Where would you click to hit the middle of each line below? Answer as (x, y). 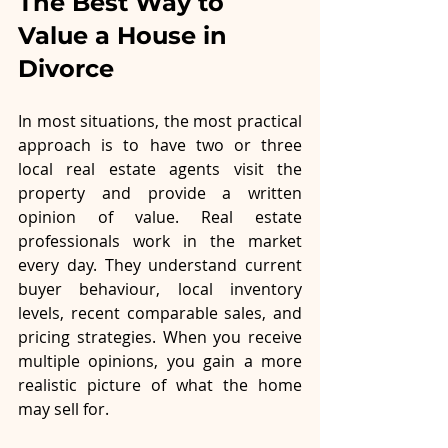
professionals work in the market (160, 241)
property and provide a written (160, 193)
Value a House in (126, 36)
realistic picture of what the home (160, 385)
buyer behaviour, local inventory (160, 289)
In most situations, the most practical (160, 121)
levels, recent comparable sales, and (160, 313)
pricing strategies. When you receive (160, 337)
